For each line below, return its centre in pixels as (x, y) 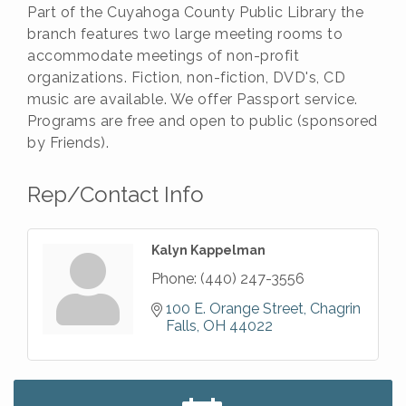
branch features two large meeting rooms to (185, 34)
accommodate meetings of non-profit (163, 56)
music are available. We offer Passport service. (193, 99)
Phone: (174, 279)
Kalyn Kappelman (208, 250)
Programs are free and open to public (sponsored (203, 121)
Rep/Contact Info (116, 194)
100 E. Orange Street (235, 309)
